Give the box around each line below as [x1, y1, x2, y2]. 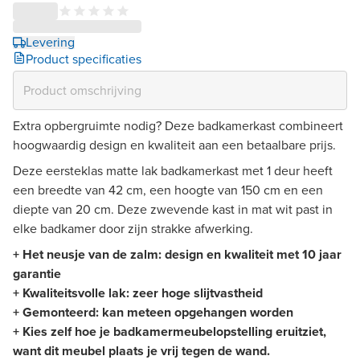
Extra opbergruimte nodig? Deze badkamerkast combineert [13, 116, 343, 135]
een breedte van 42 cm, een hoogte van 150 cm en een [13, 180, 323, 199]
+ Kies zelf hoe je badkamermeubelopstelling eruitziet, [13, 321, 326, 341]
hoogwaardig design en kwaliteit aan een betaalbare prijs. [13, 135, 336, 154]
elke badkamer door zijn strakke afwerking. [13, 219, 260, 238]
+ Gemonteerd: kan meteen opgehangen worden [13, 302, 297, 321]
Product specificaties [26, 49, 141, 68]
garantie [13, 264, 64, 283]
